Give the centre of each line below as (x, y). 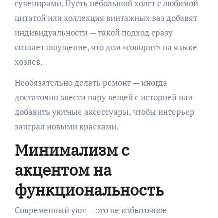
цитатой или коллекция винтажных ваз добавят (106, 18)
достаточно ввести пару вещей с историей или (103, 97)
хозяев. (28, 61)
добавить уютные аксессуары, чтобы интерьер (104, 111)
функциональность (89, 190)
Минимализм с (72, 150)
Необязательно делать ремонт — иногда (91, 82)
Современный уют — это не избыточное (91, 210)
